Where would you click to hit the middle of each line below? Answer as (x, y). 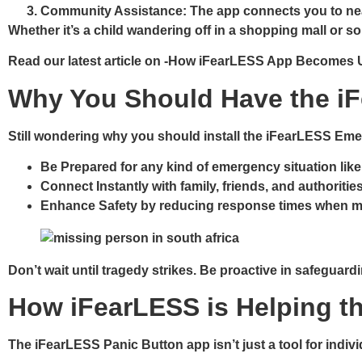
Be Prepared (79, 167)
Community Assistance (112, 11)
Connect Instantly (95, 187)
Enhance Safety (89, 206)
